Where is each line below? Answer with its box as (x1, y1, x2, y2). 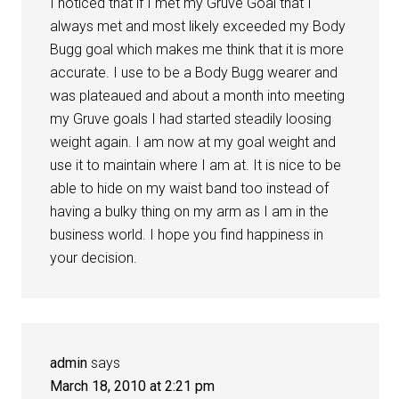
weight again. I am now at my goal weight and (50, 134, 337, 151)
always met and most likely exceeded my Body (50, 18, 346, 36)
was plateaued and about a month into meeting (50, 87, 346, 105)
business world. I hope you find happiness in (50, 226, 324, 244)
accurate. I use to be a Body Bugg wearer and (50, 64, 338, 82)
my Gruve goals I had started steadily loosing (50, 110, 332, 128)
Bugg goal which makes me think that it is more (50, 41, 345, 59)
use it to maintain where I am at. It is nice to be (50, 157, 342, 175)
